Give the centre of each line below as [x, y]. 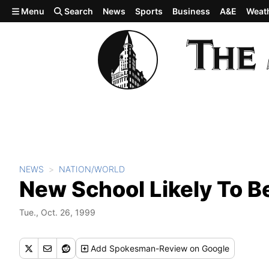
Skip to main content [52, 10]
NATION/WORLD [92, 169]
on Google [209, 248]
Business [192, 11]
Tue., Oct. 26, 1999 [57, 212]
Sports [149, 11]
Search [78, 11]
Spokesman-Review [149, 248]
